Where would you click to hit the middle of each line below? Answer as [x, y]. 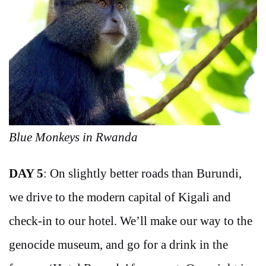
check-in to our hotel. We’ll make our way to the [131, 221]
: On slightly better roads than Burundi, [142, 174]
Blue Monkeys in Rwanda [73, 137]
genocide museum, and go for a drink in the [118, 245]
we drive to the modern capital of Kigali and [120, 197]
